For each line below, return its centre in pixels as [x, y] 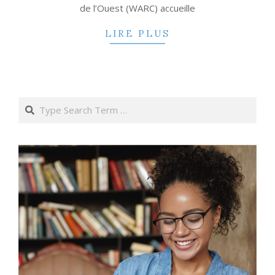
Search [34, 103]
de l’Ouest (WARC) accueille [137, 8]
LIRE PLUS [137, 33]
